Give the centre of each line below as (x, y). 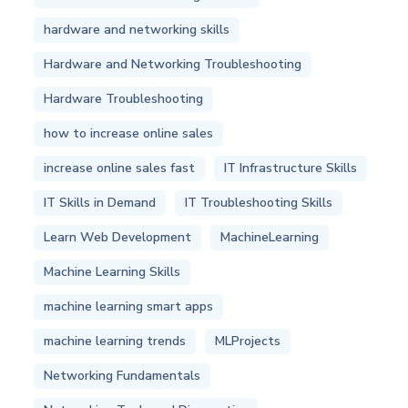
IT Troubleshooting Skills (259, 203)
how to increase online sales (129, 134)
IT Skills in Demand (100, 203)
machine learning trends (115, 342)
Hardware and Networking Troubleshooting (173, 65)
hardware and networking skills (137, 30)
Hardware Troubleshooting (124, 99)
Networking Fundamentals (122, 376)
